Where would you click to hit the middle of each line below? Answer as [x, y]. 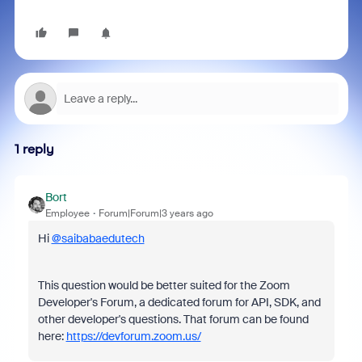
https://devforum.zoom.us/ [133, 336]
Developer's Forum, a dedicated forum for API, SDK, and [179, 302]
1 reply [34, 149]
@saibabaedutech [98, 238]
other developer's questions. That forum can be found [173, 319]
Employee [67, 213]
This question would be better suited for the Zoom [164, 285]
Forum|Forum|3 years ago [156, 213]
